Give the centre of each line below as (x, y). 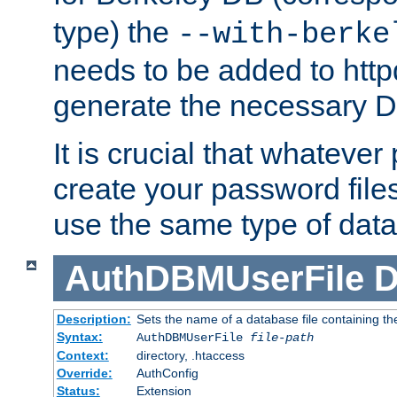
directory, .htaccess (190, 356)
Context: (82, 356)
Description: (93, 319)
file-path (281, 338)
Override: (84, 374)
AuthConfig (167, 374)
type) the (115, 31)
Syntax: (79, 337)
